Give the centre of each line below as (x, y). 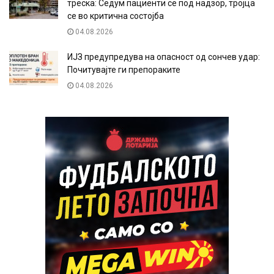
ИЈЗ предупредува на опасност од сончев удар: (164, 57)
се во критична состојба (116, 16)
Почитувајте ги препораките (124, 70)
